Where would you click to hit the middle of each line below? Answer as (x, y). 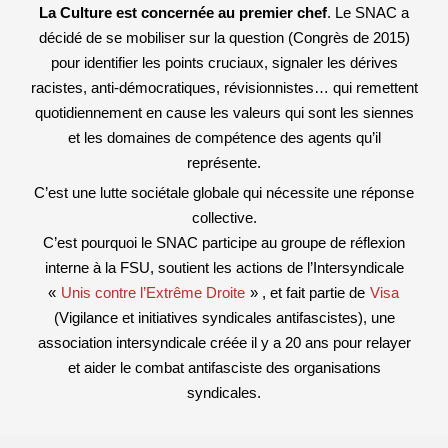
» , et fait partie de (309, 292)
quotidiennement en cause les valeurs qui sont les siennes (224, 112)
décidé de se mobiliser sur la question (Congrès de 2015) (224, 37)
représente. (224, 162)
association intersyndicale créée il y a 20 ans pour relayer (224, 342)
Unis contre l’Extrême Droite (155, 292)
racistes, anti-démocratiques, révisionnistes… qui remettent (224, 87)
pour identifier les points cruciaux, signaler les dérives (224, 62)
